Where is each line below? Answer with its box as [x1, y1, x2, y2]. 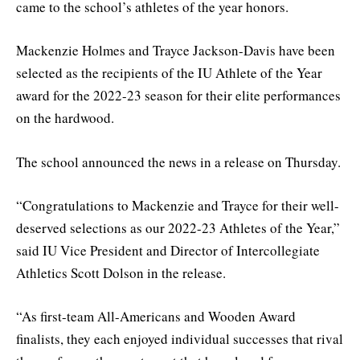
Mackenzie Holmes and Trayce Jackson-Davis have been [16, 41, 335, 60]
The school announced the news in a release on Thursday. [16, 152, 341, 171]
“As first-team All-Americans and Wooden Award [16, 306, 296, 325]
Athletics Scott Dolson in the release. [16, 263, 226, 282]
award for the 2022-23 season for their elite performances [16, 86, 341, 105]
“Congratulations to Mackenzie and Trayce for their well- [16, 195, 339, 215]
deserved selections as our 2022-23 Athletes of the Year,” [16, 218, 340, 237]
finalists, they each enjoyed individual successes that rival [16, 329, 343, 348]
